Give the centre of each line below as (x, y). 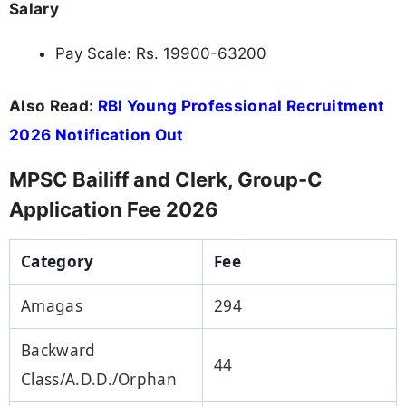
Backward (58, 350)
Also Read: (53, 105)
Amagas (52, 305)
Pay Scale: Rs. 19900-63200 (161, 53)
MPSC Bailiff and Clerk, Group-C (166, 179)
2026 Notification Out (97, 134)
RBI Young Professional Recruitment (241, 105)
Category (58, 261)
